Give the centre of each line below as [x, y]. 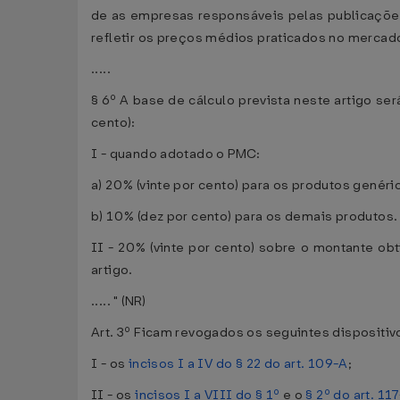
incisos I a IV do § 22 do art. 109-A [238, 364]
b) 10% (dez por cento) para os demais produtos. [245, 217]
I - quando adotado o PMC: [176, 154]
